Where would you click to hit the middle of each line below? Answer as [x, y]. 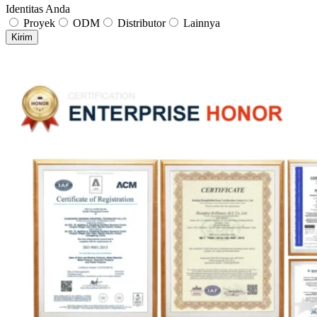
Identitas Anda [38, 9]
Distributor [142, 23]
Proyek [39, 23]
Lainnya [202, 23]
